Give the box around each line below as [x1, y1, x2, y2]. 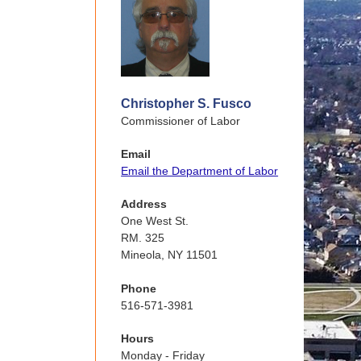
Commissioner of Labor [121, 114, 241, 128]
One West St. [121, 214, 189, 228]
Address [121, 197, 168, 211]
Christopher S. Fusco [121, 97, 252, 111]
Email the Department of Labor [121, 164, 279, 178]
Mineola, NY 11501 [121, 248, 218, 262]
